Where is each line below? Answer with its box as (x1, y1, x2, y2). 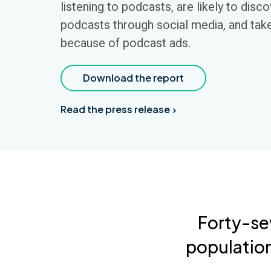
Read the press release (60, 103, 170, 116)
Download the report (83, 71, 184, 85)
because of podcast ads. (60, 34, 191, 53)
